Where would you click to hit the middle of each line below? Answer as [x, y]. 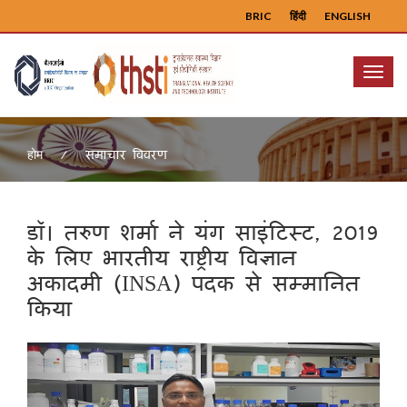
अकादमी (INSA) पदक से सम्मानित [194, 282]
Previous [89, 354]
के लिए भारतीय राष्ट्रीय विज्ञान [162, 256]
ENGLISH [347, 16]
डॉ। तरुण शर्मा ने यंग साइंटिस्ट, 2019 [203, 231]
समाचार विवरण [126, 154]
